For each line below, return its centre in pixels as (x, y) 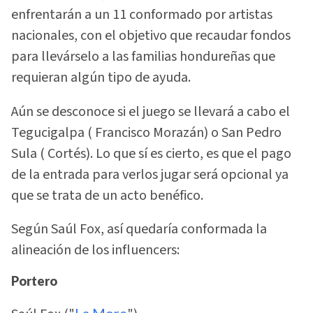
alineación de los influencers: (95, 250)
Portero (34, 281)
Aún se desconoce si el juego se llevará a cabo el (151, 111)
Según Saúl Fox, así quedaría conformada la (139, 230)
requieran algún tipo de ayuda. (101, 78)
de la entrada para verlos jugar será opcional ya (150, 174)
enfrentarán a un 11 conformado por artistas (142, 15)
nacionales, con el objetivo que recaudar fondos (151, 36)
